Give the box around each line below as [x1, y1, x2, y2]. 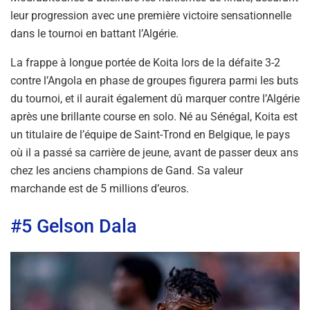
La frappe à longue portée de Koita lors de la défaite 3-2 [10, 56, 280, 70]
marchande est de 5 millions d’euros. [10, 182, 189, 196]
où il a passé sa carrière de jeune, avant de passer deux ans [10, 146, 298, 160]
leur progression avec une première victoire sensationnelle [10, 9, 291, 23]
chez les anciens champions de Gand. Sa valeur [10, 164, 243, 178]
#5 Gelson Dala [10, 215, 137, 237]
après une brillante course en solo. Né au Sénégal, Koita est [10, 110, 298, 124]
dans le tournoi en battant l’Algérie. [10, 27, 179, 41]
